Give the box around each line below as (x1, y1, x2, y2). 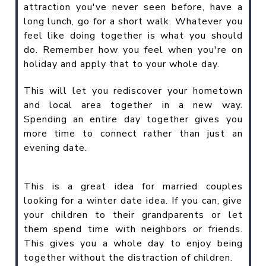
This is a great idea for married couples (23, 179, 243, 193)
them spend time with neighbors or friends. (23, 222, 243, 236)
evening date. (23, 141, 87, 154)
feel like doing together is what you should (23, 28, 243, 42)
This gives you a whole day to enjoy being (23, 236, 243, 250)
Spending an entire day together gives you (23, 112, 243, 126)
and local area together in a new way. (23, 98, 243, 112)
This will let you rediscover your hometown (23, 84, 243, 97)
